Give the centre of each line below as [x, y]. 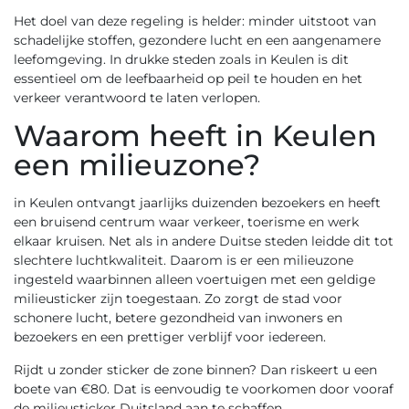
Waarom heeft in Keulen [195, 136]
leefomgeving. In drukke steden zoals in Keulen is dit [181, 59]
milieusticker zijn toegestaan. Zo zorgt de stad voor [178, 299]
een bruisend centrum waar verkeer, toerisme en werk [186, 222]
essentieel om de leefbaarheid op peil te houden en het [188, 79]
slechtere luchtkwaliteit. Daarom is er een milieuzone [184, 260]
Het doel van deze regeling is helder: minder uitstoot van [195, 21]
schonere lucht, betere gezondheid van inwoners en [178, 318]
